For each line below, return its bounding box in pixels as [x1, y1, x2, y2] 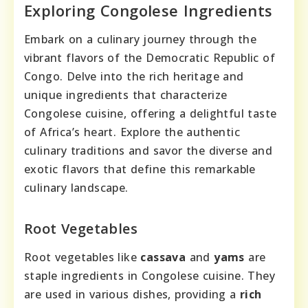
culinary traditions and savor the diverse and [24, 143, 272, 159]
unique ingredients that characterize [24, 87, 228, 103]
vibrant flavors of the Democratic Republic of [24, 50, 275, 66]
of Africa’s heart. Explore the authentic [24, 124, 240, 140]
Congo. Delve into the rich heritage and [24, 69, 244, 85]
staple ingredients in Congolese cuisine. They [24, 268, 275, 284]
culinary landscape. [24, 180, 129, 196]
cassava [140, 250, 186, 265]
